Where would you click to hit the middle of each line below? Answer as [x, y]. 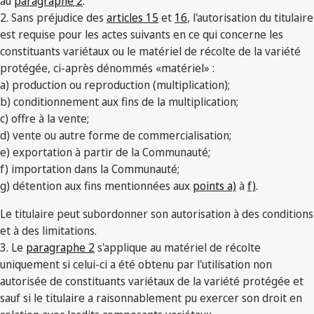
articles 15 [132, 18]
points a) [214, 186]
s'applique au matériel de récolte [178, 248]
